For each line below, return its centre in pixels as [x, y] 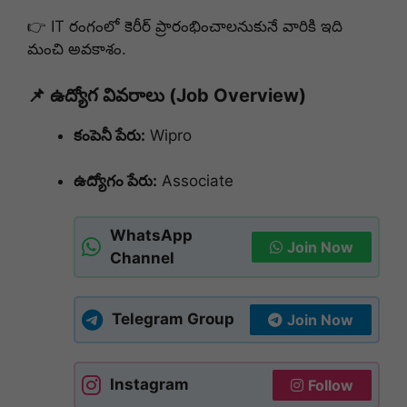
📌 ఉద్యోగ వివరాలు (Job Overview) [167, 95]
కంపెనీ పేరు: [109, 135]
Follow [331, 385]
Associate [195, 181]
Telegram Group [173, 319]
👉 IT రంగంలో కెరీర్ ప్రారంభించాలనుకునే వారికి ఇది [185, 27]
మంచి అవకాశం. [77, 50]
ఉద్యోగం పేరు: [115, 181]
